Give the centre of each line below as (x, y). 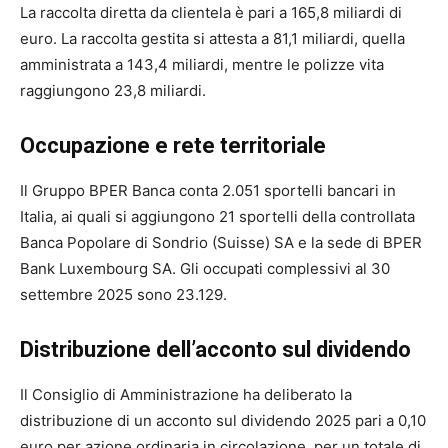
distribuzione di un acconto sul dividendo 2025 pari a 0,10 (223, 420)
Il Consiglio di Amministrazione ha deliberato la (186, 394)
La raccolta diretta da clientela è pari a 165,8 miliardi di (211, 12)
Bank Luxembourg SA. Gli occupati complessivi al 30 (205, 268)
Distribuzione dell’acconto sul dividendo (215, 349)
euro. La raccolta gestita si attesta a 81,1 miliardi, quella (212, 38)
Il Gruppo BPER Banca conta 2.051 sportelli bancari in (208, 190)
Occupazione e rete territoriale (173, 145)
